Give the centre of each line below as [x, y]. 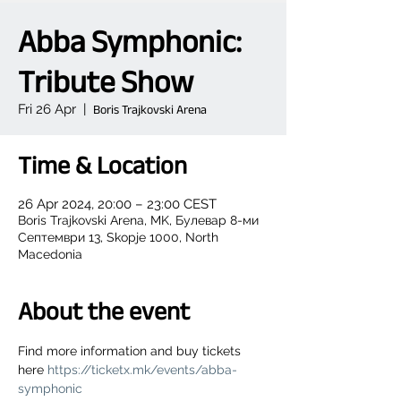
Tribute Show [106, 81]
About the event [104, 311]
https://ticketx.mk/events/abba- [142, 370]
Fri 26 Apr [47, 109]
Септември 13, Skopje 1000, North [118, 237]
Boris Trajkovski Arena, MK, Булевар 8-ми [138, 220]
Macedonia [50, 254]
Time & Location [102, 165]
